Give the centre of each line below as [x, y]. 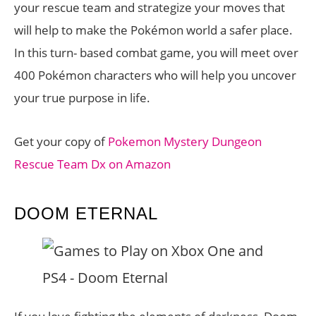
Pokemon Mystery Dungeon [185, 141]
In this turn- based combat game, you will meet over [156, 53]
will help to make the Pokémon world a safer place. [153, 30]
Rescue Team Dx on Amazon [92, 164]
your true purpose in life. [82, 98]
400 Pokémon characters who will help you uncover [155, 75]
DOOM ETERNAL [86, 213]
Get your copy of [61, 141]
